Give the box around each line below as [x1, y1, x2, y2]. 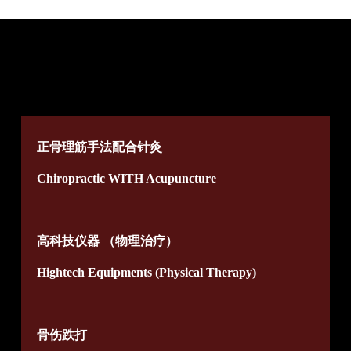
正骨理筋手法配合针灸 [36, 140, 162, 154]
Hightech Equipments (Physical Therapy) [36, 266, 256, 280]
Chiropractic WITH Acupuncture [36, 172, 216, 186]
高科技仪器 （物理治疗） [36, 234, 178, 248]
